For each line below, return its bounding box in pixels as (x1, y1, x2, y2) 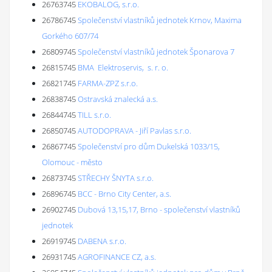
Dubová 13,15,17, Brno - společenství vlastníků (78, 204, 240, 215)
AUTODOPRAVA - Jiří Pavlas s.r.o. (78, 125, 191, 136)
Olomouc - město (42, 157, 103, 168)
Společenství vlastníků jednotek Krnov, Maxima (78, 15, 242, 25)
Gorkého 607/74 (42, 30, 98, 41)
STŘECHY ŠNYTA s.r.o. (78, 172, 154, 183)
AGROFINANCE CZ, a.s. (78, 251, 156, 262)
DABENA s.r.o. (78, 236, 126, 246)
